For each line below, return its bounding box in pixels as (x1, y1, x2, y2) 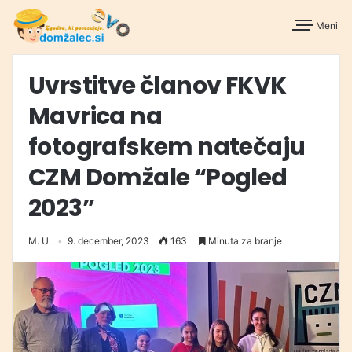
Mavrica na (28, 100, 162, 134)
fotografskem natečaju (28, 130, 306, 164)
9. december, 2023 (68, 235, 149, 247)
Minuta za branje (206, 235, 282, 247)
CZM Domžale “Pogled (28, 161, 288, 195)
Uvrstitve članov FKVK (28, 69, 287, 103)
